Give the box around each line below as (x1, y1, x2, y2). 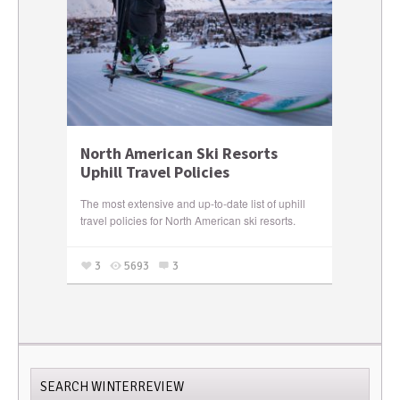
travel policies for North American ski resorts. (80, 212, 296, 228)
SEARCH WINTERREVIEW (40, 378, 184, 395)
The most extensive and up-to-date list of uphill (80, 195, 306, 211)
